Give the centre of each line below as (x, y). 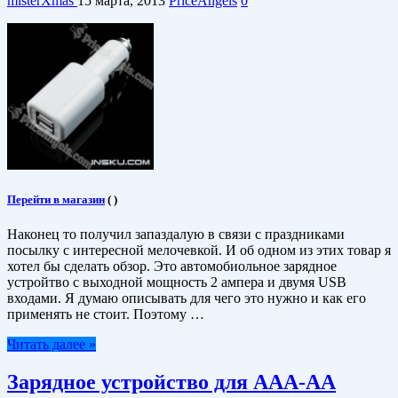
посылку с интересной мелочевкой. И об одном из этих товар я (199, 250)
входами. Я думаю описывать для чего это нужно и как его (187, 298)
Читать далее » (52, 344)
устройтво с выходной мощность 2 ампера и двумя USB (177, 282)
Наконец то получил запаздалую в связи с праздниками (176, 234)
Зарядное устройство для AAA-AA (171, 382)
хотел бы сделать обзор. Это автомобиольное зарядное (172, 266)
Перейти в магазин (56, 199)
